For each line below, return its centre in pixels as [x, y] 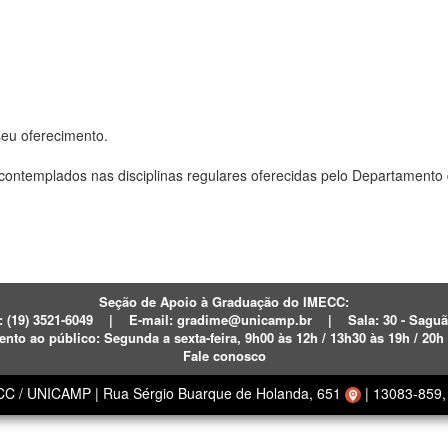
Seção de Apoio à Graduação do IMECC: [224, 301]
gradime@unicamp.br [244, 319]
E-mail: [152, 319]
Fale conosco [224, 355]
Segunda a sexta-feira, [174, 337]
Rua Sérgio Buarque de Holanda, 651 [224, 392]
